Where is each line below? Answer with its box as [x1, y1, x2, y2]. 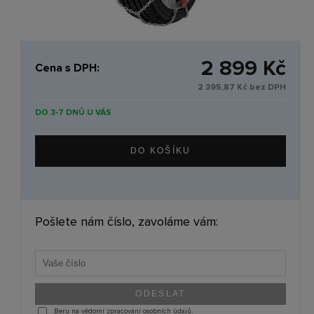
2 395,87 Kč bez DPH [198, 81, 287, 93]
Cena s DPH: [35, 61, 100, 76]
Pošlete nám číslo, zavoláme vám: [35, 213, 219, 229]
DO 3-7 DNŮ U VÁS [35, 107, 112, 118]
